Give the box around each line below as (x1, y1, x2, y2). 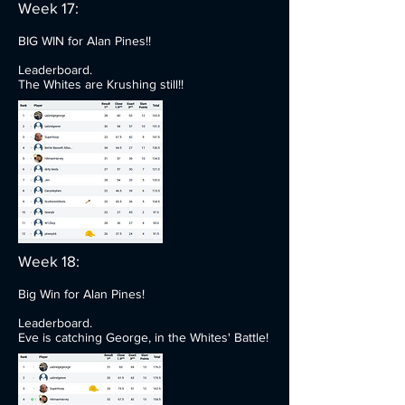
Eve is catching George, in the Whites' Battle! (18, 330, 268, 344)
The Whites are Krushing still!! (18, 77, 184, 91)
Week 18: (18, 252, 80, 269)
